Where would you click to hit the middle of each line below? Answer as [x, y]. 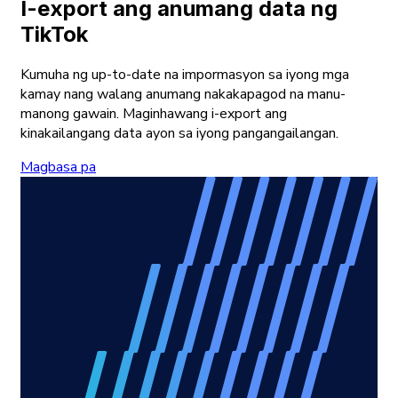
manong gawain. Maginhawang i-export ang [154, 113]
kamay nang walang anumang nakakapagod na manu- [183, 94]
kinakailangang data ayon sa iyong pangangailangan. [179, 133]
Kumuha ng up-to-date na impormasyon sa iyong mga [185, 74]
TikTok [54, 35]
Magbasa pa [58, 167]
